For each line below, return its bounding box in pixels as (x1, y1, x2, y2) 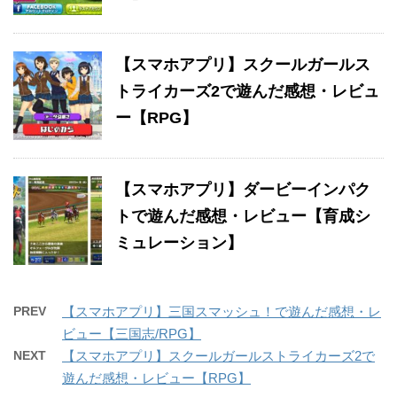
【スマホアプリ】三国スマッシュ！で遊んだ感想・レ (62, 304, 381, 320)
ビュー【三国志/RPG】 (62, 326, 201, 342)
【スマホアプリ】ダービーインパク (115, 181, 370, 199)
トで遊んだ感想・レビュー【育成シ (115, 207, 370, 226)
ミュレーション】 (115, 234, 243, 253)
